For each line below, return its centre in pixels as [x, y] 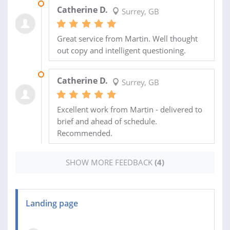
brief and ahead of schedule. [107, 121]
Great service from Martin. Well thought [127, 38]
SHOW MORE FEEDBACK [110, 162]
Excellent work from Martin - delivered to [129, 109]
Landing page [52, 203]
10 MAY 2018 [65, 74]
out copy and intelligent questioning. [121, 50]
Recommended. [84, 133]
